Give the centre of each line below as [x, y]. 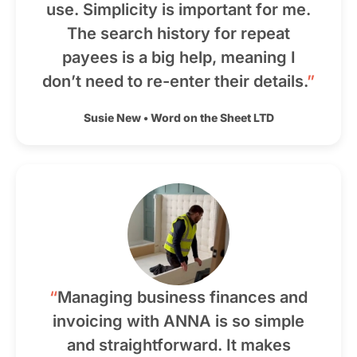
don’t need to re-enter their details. [175, 81]
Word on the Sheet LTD [212, 118]
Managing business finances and [182, 297]
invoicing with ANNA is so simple [178, 321]
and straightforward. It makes [178, 345]
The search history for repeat [178, 33]
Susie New [112, 118]
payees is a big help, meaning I [178, 57]
